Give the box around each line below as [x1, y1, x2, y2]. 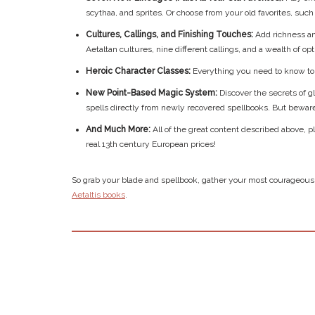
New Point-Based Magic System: [86, 87, 219, 98]
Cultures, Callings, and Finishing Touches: [86, 29, 253, 39]
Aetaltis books [72, 189, 125, 200]
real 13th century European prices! [86, 139, 216, 149]
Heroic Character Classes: [86, 65, 191, 76]
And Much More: [86, 124, 150, 134]
